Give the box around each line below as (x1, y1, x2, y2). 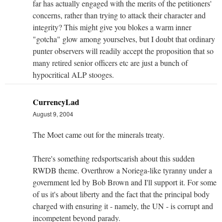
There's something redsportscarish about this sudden (33, 153, 195, 164)
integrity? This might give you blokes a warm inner (33, 21, 191, 32)
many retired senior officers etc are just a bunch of (33, 57, 188, 68)
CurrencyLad (33, 96, 79, 108)
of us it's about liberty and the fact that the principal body (33, 188, 210, 199)
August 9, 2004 (33, 109, 73, 118)
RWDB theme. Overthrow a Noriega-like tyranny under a (33, 165, 212, 175)
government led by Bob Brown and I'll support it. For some (33, 176, 217, 187)
